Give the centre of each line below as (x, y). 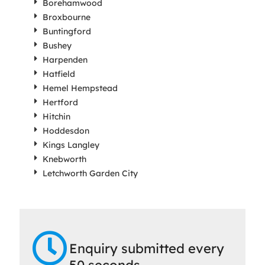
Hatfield (59, 74)
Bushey (57, 46)
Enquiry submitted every (147, 248)
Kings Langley (71, 145)
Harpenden (65, 60)
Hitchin (56, 117)
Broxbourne (66, 17)
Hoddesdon (66, 131)
